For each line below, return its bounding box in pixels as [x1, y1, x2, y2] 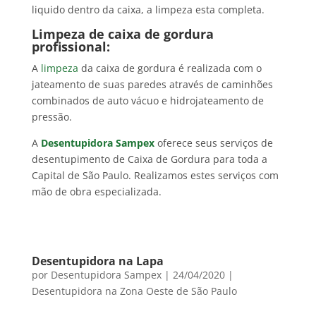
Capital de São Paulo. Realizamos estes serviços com [31, 169, 279, 183]
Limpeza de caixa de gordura [31, 25, 214, 43]
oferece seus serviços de [157, 136, 273, 150]
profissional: [31, 38, 110, 56]
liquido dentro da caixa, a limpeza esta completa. [31, 3, 265, 17]
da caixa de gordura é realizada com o [78, 61, 262, 75]
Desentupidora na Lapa [31, 253, 164, 269]
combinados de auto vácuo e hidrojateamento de [31, 94, 264, 108]
